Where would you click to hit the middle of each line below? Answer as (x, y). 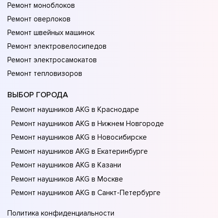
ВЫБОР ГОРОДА (38, 95)
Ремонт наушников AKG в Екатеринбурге (80, 151)
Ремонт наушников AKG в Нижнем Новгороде (88, 123)
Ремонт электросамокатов (52, 60)
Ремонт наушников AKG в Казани (66, 165)
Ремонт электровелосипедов (57, 46)
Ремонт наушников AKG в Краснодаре (75, 110)
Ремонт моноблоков (41, 6)
